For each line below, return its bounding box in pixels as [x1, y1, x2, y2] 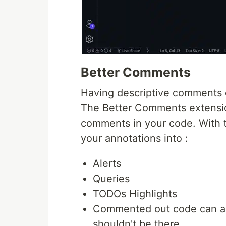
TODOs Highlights [93, 187, 177, 200]
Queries [93, 172, 130, 185]
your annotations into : [81, 132, 188, 144]
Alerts [93, 157, 121, 169]
